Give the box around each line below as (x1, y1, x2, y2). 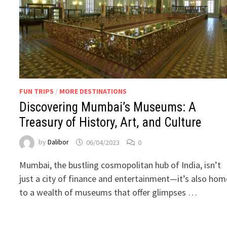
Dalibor (48, 137, 69, 147)
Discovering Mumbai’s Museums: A (19, 100, 197, 115)
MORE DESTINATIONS (59, 87, 127, 96)
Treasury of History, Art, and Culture (19, 115, 202, 130)
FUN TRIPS (19, 87, 54, 96)
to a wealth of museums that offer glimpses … (19, 186, 198, 199)
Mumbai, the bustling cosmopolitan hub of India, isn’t (19, 159, 221, 171)
